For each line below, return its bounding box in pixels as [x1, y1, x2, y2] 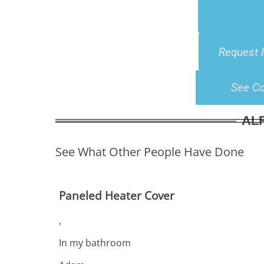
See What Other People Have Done [55, 144, 245, 160]
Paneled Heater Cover [59, 188, 175, 203]
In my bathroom [59, 236, 131, 249]
